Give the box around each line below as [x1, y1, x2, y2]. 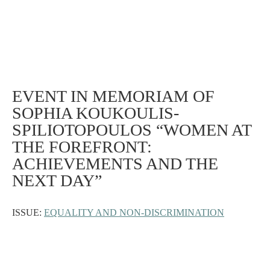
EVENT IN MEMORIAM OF [12, 87, 215, 105]
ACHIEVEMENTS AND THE [12, 154, 218, 173]
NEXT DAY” [12, 171, 102, 190]
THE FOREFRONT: [12, 137, 152, 156]
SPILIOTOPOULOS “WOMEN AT [12, 121, 251, 139]
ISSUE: [12, 207, 44, 218]
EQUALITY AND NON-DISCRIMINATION [44, 207, 224, 218]
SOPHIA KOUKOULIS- [12, 104, 179, 122]
